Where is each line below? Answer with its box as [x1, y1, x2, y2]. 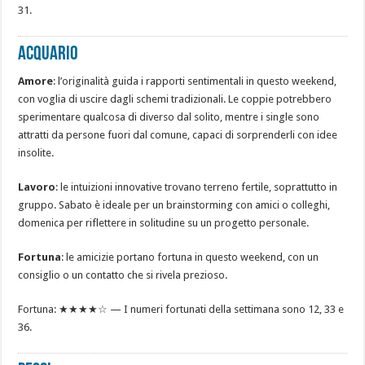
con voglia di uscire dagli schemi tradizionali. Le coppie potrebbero [18, 93, 332, 106]
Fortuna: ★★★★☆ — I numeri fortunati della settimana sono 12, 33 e [18, 303, 345, 316]
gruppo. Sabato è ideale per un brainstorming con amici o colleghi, [18, 199, 331, 212]
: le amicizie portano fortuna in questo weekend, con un [61, 251, 319, 264]
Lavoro [18, 181, 56, 194]
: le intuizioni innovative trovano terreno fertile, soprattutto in [55, 181, 338, 194]
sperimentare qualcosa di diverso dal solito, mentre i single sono [18, 111, 320, 124]
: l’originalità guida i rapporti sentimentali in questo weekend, [53, 75, 337, 88]
